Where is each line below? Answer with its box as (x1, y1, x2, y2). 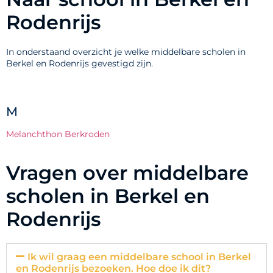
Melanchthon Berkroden (6, 129, 110, 140)
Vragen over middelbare (6, 160, 249, 185)
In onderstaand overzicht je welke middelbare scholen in (6, 46, 246, 58)
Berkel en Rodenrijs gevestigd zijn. (6, 58, 153, 69)
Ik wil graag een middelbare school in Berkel (27, 250, 252, 263)
